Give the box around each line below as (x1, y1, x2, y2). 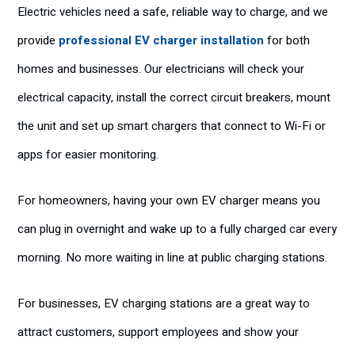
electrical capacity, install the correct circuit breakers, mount (17, 89, 330, 106)
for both (264, 32, 310, 49)
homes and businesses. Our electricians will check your (17, 60, 304, 78)
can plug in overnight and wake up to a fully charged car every (17, 220, 337, 238)
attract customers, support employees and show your (17, 323, 299, 341)
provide (17, 32, 59, 49)
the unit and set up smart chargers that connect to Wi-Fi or (17, 117, 326, 135)
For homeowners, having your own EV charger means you (17, 192, 320, 209)
